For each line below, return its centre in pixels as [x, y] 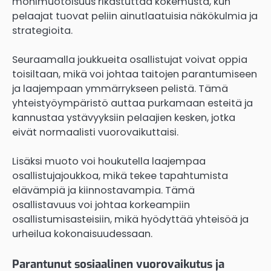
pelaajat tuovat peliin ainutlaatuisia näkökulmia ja [135, 16]
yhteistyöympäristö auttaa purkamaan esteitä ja [132, 103]
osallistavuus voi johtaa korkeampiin [101, 205]
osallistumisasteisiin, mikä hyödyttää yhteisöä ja [130, 220]
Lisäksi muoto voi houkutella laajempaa [109, 162]
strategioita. [42, 31]
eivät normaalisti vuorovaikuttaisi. [95, 132]
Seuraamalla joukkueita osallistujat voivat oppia [130, 60]
